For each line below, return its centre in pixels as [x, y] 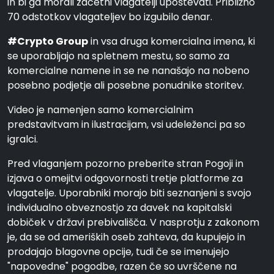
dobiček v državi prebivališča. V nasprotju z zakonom [133, 222]
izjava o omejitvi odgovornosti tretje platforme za [125, 178]
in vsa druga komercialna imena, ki [172, 41]
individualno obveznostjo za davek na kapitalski [120, 208]
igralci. [23, 139]
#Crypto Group [48, 41]
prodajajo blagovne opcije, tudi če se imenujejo [118, 252]
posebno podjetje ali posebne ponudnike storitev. [126, 85]
